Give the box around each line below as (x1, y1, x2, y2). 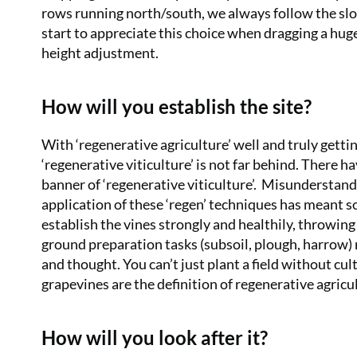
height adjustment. (41, 44, 159, 61)
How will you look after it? (41, 326, 268, 349)
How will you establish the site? (41, 95, 312, 118)
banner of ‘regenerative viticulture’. (41, 175, 257, 193)
